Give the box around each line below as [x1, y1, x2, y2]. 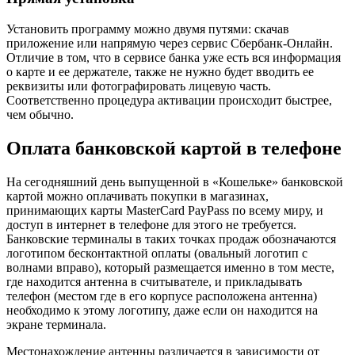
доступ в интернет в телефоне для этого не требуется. [6, 217, 296, 231]
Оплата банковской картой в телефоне [6, 137, 342, 158]
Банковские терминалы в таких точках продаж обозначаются [6, 231, 336, 246]
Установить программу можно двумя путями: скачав [6, 21, 289, 36]
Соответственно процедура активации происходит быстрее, [6, 93, 332, 107]
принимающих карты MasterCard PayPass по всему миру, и [6, 203, 323, 217]
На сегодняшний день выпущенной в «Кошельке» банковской [6, 174, 343, 189]
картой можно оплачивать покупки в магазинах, [6, 189, 269, 203]
